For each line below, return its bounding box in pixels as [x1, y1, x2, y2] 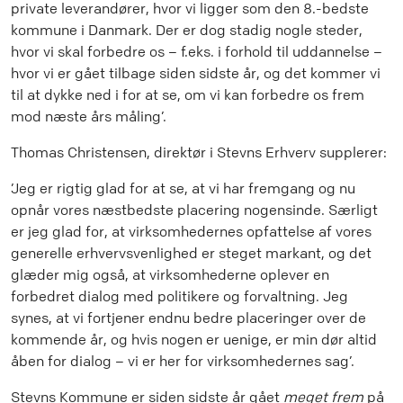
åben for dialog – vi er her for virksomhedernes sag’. [11, 352, 354, 371]
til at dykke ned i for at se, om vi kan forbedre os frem [11, 85, 364, 104]
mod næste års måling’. [11, 107, 166, 126]
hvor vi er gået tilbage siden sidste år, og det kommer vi [11, 64, 381, 83]
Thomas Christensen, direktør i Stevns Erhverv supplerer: [11, 143, 387, 162]
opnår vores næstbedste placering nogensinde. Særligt [11, 201, 378, 219]
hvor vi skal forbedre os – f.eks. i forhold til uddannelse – [11, 42, 382, 61]
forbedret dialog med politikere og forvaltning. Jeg [11, 287, 348, 306]
